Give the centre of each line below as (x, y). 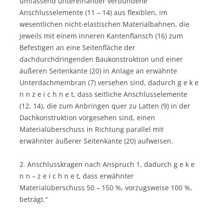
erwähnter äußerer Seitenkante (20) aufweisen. (96, 141)
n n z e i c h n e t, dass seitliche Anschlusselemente (103, 94)
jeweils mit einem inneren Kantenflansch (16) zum (101, 36)
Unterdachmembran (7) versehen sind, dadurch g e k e (109, 82)
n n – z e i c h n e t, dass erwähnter (77, 176)
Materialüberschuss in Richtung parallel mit (91, 129)
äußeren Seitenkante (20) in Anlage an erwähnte (98, 71)
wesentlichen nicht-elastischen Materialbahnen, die (104, 24)
